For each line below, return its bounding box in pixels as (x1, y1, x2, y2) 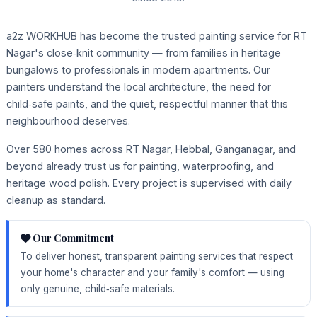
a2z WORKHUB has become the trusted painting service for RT (6, 29, 307, 42)
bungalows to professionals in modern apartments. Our (6, 63, 270, 76)
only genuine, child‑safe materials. (20, 282, 175, 294)
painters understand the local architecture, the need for (6, 80, 271, 93)
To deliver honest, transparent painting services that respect (20, 250, 293, 262)
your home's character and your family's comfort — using (20, 266, 284, 278)
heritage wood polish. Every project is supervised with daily (6, 176, 292, 189)
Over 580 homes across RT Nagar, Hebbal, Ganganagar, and (6, 142, 296, 155)
